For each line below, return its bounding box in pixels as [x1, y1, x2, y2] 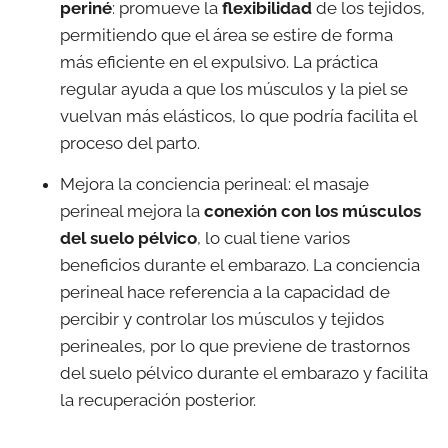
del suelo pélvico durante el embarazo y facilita [60, 363, 428, 384]
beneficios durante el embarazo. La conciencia [60, 255, 420, 276]
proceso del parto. [60, 132, 200, 153]
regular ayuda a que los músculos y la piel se [60, 78, 408, 99]
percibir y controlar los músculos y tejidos [60, 309, 384, 330]
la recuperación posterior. [60, 390, 256, 411]
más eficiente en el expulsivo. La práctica [60, 51, 378, 72]
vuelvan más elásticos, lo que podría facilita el [60, 105, 417, 126]
